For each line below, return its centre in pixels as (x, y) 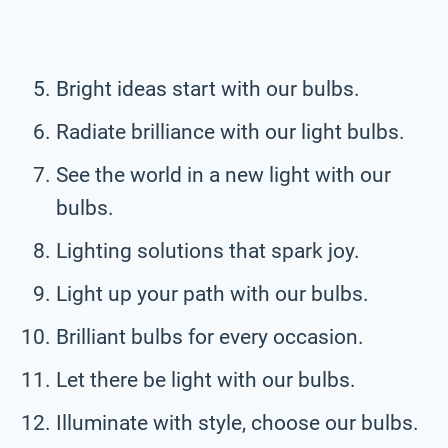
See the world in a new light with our (223, 174)
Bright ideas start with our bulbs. (208, 88)
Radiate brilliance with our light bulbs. (230, 131)
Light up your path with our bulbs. (212, 293)
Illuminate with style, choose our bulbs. (237, 422)
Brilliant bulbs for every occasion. (210, 336)
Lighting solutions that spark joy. (208, 250)
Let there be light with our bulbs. (206, 379)
